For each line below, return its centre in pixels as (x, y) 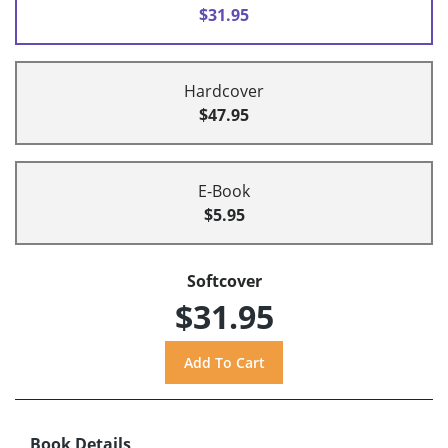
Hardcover (224, 90)
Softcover (224, 280)
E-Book (224, 190)
